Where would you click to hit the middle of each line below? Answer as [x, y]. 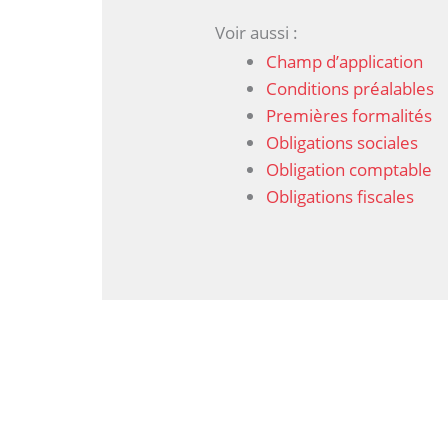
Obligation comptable [349, 169]
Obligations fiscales [340, 196]
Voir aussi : [257, 32]
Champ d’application [345, 61]
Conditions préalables [350, 88]
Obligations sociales [342, 142]
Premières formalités [349, 115]
